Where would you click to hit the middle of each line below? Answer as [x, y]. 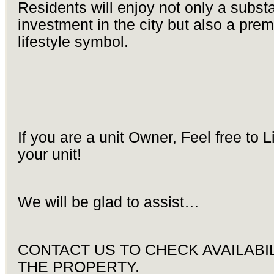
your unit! [49, 154]
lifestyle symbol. [73, 42]
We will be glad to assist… [108, 202]
